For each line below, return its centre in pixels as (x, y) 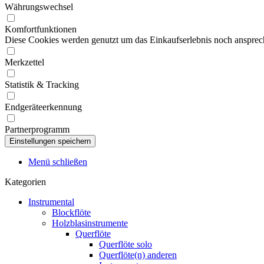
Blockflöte (71, 212)
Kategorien (25, 182)
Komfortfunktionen (41, 29)
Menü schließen (58, 162)
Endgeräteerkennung (43, 107)
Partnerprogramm (37, 129)
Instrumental (51, 202)
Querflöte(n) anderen (138, 255)
